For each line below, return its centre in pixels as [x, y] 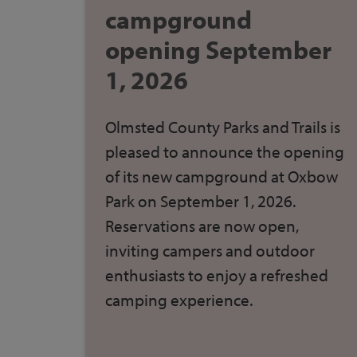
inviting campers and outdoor [210, 250]
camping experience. [179, 299]
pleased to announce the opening [225, 151]
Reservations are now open [200, 225]
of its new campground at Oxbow [222, 176]
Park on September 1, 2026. [200, 200]
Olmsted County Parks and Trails [218, 126]
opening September [218, 49]
